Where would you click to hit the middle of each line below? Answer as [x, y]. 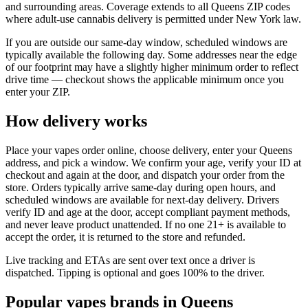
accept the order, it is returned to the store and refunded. [125, 237]
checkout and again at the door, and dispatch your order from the [145, 175]
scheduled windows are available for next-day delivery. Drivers [142, 200]
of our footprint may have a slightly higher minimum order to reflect [152, 67]
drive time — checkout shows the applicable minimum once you [145, 80]
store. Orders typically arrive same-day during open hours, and [141, 188]
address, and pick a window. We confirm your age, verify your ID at [153, 163]
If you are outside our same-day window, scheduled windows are [146, 43]
